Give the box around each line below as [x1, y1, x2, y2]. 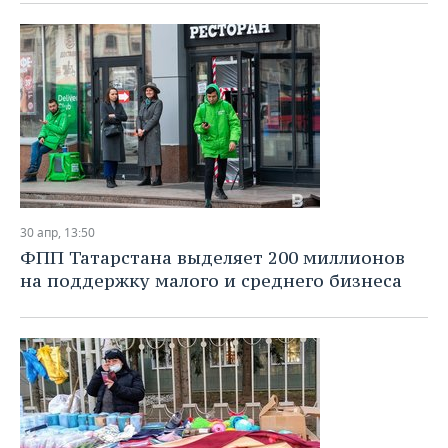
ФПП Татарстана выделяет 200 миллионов [20, 246, 405, 269]
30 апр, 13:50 [20, 224, 95, 241]
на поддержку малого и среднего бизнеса [20, 269, 402, 292]
